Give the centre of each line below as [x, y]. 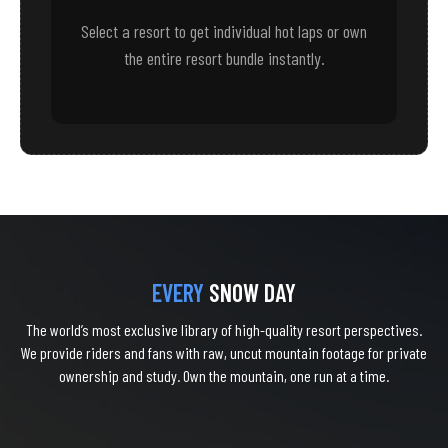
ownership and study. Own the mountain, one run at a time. [224, 376]
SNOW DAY [252, 293]
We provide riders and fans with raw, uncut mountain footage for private [224, 353]
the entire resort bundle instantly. [224, 58]
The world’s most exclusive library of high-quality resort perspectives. [224, 330]
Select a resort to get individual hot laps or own [224, 31]
